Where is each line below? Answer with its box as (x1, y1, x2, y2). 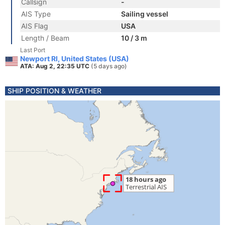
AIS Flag (21, 22, 48, 30)
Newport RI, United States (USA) (20, 54, 129, 63)
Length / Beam (21, 34, 69, 42)
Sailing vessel (121, 10, 168, 18)
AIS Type (21, 10, 51, 18)
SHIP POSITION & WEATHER (8, 86, 101, 95)
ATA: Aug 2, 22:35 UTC (20, 62, 91, 70)
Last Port (20, 46, 45, 54)
